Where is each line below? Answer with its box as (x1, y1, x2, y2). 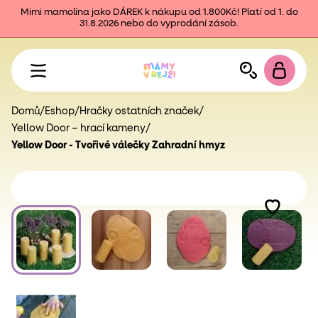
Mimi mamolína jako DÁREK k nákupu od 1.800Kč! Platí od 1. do (20, 8, 298, 17)
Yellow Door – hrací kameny (11, 124, 146, 133)
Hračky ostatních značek (79, 106, 199, 116)
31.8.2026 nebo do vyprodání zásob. (79, 19, 238, 28)
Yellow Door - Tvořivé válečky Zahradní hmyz (11, 141, 225, 150)
